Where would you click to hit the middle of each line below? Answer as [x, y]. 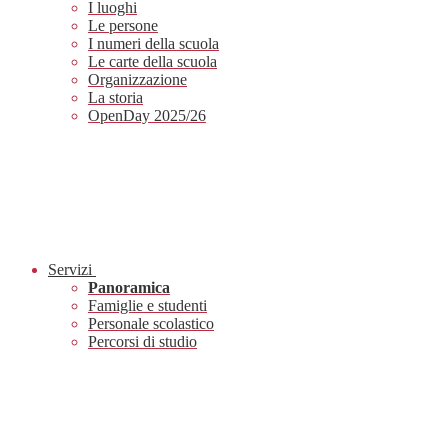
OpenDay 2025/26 [147, 116]
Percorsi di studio [142, 342]
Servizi [70, 270]
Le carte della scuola [152, 62]
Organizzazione [137, 80]
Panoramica [129, 288]
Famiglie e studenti [147, 306]
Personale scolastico [151, 324]
